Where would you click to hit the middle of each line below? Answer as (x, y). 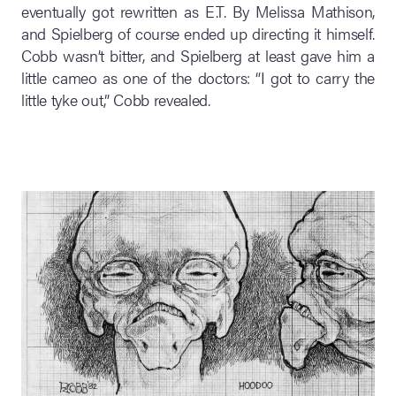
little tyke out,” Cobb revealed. (116, 100)
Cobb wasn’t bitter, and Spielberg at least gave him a (198, 56)
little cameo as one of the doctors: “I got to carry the (198, 78)
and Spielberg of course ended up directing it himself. (198, 34)
